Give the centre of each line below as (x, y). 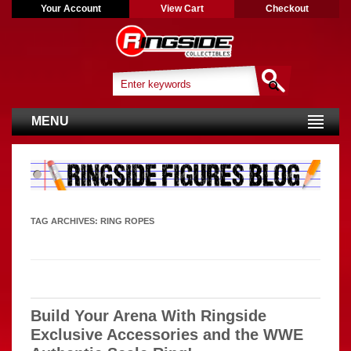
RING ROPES (127, 221)
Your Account (71, 9)
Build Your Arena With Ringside (148, 315)
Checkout (287, 9)
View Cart (182, 9)
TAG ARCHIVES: (65, 221)
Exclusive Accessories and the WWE (167, 334)
